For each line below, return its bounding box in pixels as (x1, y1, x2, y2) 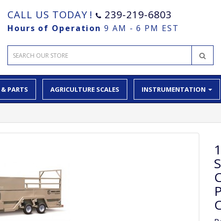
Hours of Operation (7, 23, 102, 34)
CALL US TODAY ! (7, 8, 96, 21)
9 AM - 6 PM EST (104, 23, 179, 34)
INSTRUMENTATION (142, 84, 207, 94)
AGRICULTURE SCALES (50, 84, 119, 94)
